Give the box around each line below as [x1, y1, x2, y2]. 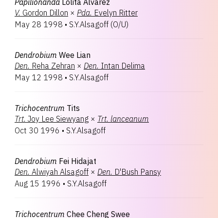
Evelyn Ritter [94, 8, 138, 18]
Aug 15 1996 [15, 179, 61, 188]
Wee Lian [59, 50, 91, 60]
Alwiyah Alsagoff [32, 167, 89, 177]
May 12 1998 [15, 73, 63, 82]
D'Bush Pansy [114, 167, 161, 177]
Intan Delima [101, 61, 145, 71]
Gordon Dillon [22, 8, 68, 18]
